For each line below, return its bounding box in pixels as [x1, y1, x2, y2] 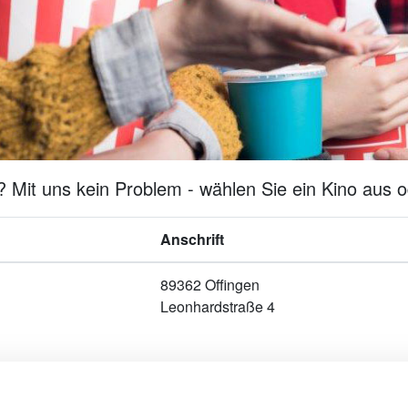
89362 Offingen [160, 274, 260, 296]
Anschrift [160, 229, 224, 250]
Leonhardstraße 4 [160, 296, 275, 318]
